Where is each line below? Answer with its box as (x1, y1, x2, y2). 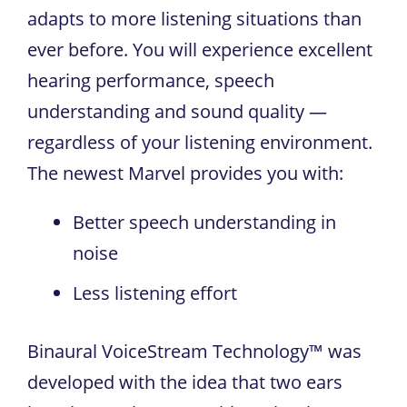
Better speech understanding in (73, 209, 336, 234)
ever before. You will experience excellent (27, 36, 372, 62)
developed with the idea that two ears (27, 369, 342, 394)
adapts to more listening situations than (27, 5, 362, 31)
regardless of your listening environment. (27, 129, 372, 154)
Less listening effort (73, 280, 237, 305)
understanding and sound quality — (27, 98, 327, 124)
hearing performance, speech (27, 67, 274, 93)
